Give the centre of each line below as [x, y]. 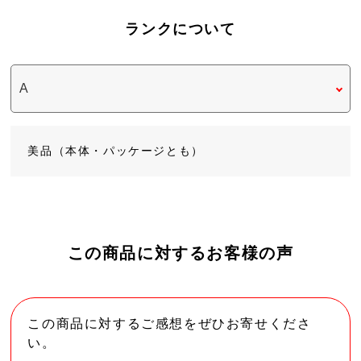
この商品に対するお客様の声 [180, 253]
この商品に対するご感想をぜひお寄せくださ [170, 323]
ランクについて [180, 29]
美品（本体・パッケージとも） [116, 150]
